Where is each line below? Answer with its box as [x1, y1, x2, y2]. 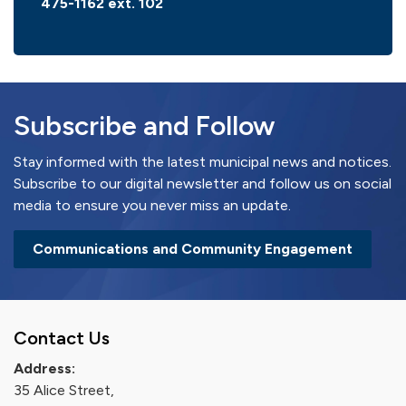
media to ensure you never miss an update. [14, 197, 291, 214]
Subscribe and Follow [14, 109, 275, 142]
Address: [14, 360, 75, 377]
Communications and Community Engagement [33, 240, 353, 257]
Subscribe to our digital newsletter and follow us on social [14, 175, 391, 192]
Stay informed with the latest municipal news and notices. [14, 153, 391, 170]
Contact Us [14, 327, 110, 349]
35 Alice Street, [14, 382, 114, 399]
